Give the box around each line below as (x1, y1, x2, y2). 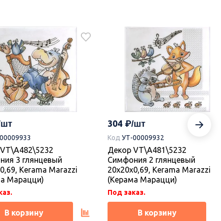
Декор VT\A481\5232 (108, 145, 186, 154)
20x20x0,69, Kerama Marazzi (108, 165, 211, 174)
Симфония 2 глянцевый (108, 155, 195, 164)
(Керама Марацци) (108, 175, 177, 184)
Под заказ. (108, 188, 146, 196)
